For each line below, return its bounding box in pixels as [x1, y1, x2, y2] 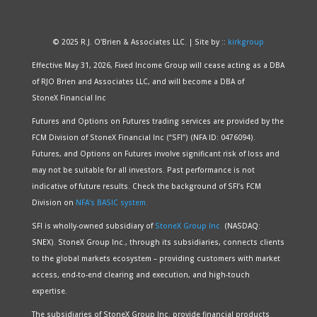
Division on [31, 197, 76, 208]
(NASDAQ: [221, 221, 260, 231]
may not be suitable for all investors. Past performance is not [31, 165, 255, 175]
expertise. [31, 286, 67, 296]
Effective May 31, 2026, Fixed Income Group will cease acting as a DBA [31, 60, 284, 71]
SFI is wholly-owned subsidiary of [31, 221, 155, 231]
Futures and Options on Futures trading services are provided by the [31, 116, 284, 127]
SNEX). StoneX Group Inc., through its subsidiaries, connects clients [31, 237, 284, 248]
